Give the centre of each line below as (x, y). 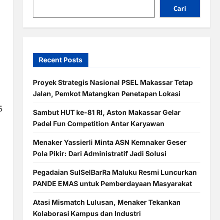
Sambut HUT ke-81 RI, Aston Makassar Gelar (107, 112)
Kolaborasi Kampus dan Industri (87, 213)
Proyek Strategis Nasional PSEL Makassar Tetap (113, 82)
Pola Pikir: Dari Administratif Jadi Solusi (99, 153)
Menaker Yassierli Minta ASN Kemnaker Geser (110, 142)
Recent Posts (60, 59)
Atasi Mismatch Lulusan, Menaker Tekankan (107, 202)
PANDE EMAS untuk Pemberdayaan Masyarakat (112, 183)
